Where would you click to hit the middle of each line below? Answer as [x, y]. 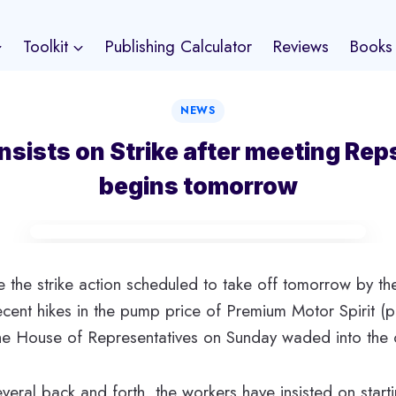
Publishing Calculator [179, 46]
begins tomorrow [198, 186]
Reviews [301, 46]
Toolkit [45, 46]
